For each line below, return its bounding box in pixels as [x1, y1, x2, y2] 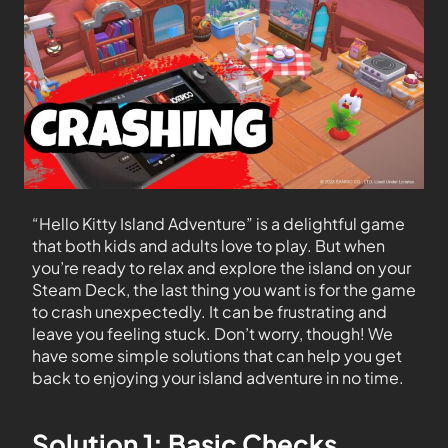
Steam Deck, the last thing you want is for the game [32, 279, 416, 300]
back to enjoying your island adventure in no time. [32, 367, 404, 388]
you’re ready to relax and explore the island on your [32, 257, 411, 278]
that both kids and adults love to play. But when [32, 235, 385, 256]
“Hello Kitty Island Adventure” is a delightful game [32, 213, 405, 234]
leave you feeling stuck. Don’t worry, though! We [32, 323, 393, 344]
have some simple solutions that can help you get [32, 345, 402, 366]
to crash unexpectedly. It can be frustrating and [32, 301, 387, 322]
